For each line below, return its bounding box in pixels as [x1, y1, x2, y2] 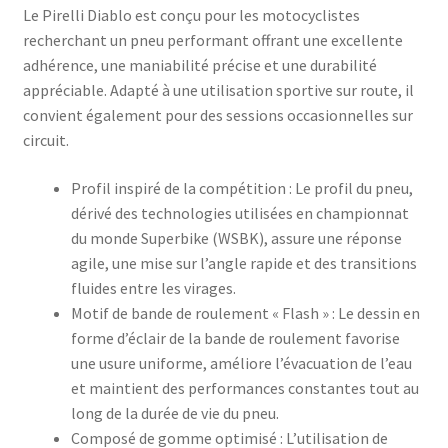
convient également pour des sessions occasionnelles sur [22, 105, 413, 125]
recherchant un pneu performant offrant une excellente [22, 30, 403, 50]
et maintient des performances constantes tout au [70, 377, 419, 398]
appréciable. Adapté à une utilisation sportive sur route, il [22, 80, 414, 100]
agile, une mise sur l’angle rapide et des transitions [70, 252, 417, 273]
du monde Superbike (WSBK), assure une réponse [70, 227, 402, 248]
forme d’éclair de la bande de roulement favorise [70, 327, 400, 348]
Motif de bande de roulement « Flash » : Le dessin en [70, 302, 420, 323]
